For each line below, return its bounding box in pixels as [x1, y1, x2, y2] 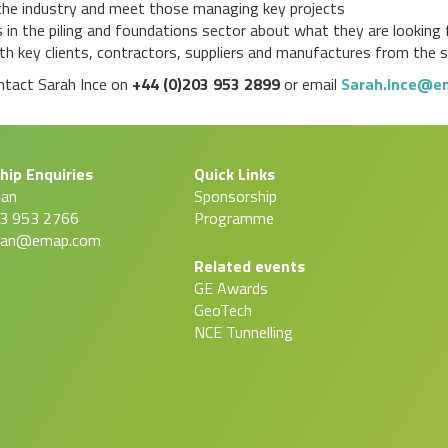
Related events [194, 254, 305, 279]
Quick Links [194, 162, 275, 187]
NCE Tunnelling [194, 320, 293, 345]
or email [284, 72, 341, 97]
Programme [194, 206, 274, 231]
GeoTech [194, 298, 252, 323]
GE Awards [194, 276, 268, 301]
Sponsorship [194, 184, 277, 209]
